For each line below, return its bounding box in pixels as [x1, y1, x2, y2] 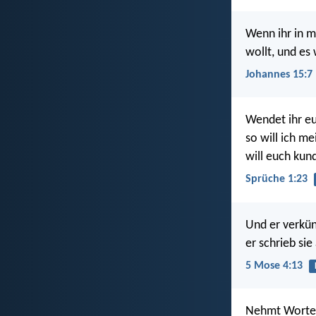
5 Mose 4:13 [245, 260, 303, 272]
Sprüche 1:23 [245, 174, 308, 186]
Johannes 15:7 [245, 68, 312, 80]
